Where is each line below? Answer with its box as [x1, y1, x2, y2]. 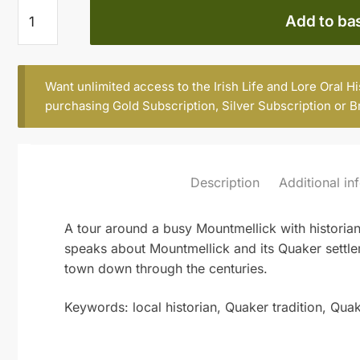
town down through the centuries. [64, 260, 268, 276]
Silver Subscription [221, 98, 331, 114]
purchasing [44, 98, 112, 114]
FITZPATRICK [17, 18, 97, 35]
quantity [17, 39, 66, 55]
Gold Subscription [112, 98, 215, 114]
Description [190, 174, 260, 191]
